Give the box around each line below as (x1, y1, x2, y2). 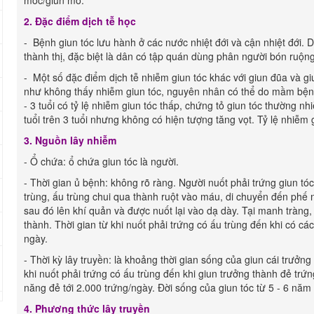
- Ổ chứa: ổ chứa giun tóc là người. (24, 154, 179, 168)
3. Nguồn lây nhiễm (24, 133, 116, 147)
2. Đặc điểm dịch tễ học (24, 14, 136, 28)
